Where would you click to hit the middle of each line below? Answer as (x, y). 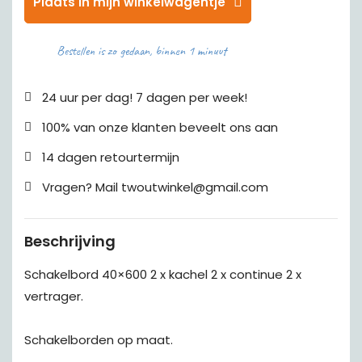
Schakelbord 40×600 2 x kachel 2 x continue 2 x (163, 274)
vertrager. (54, 296)
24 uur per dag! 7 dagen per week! (145, 97)
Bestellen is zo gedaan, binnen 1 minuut (141, 51)
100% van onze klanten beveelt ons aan (160, 127)
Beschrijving (70, 241)
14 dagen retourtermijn (111, 157)
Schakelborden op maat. (99, 340)
